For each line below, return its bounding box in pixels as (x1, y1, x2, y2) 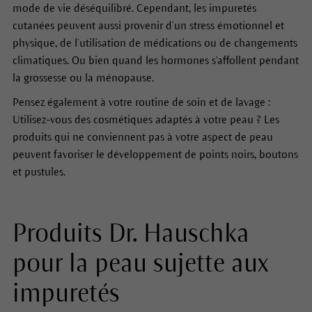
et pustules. (12, 166, 65, 178)
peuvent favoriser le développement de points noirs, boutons (12, 148, 298, 161)
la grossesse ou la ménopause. (12, 72, 154, 84)
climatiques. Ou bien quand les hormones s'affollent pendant (12, 54, 299, 67)
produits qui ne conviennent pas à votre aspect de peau (12, 131, 273, 143)
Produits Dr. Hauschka (12, 220, 249, 248)
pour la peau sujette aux (12, 250, 268, 278)
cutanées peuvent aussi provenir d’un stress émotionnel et (12, 19, 284, 32)
